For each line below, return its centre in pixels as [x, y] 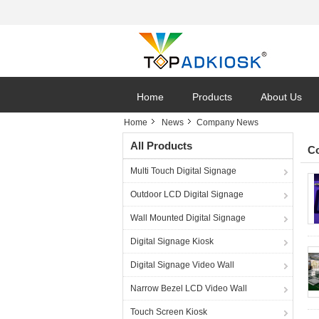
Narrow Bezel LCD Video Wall [189, 288]
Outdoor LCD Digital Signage [187, 194]
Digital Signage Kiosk [172, 241]
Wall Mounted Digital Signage [188, 218]
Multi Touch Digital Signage [183, 171]
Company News [228, 122]
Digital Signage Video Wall [182, 265]
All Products [161, 146]
